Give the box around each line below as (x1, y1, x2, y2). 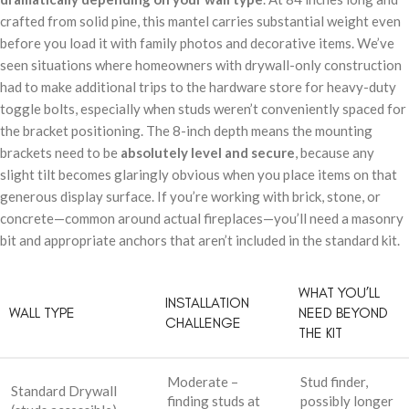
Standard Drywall (11, 382, 117, 399)
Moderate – (167, 372, 238, 390)
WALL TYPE (9, 303, 75, 321)
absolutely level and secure (121, 143, 295, 161)
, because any (295, 143, 374, 161)
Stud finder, (300, 372, 368, 390)
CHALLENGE (165, 313, 241, 331)
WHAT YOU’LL (299, 283, 380, 301)
